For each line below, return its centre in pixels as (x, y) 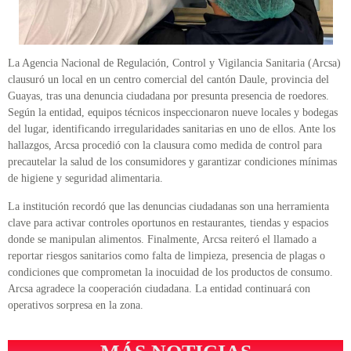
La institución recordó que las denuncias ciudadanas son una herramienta (168, 206)
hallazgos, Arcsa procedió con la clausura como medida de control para (165, 146)
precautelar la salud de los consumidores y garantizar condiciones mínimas (172, 162)
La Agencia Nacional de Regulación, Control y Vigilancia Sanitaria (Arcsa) (174, 63)
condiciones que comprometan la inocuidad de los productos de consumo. (170, 272)
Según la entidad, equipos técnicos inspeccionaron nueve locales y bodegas (173, 113)
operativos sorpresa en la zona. (76, 305)
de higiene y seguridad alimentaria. (85, 179)
